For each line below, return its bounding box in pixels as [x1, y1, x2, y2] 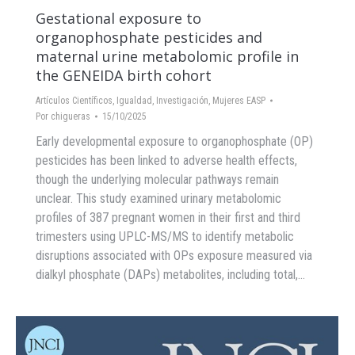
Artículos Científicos [36, 95, 113, 107]
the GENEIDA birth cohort [36, 66, 212, 86]
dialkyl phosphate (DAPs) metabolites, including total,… [36, 267, 305, 283]
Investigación [156, 95, 208, 107]
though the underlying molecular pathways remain [36, 172, 279, 188]
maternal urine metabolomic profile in [36, 47, 299, 67]
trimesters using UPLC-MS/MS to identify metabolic [36, 229, 294, 245]
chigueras [51, 111, 90, 123]
